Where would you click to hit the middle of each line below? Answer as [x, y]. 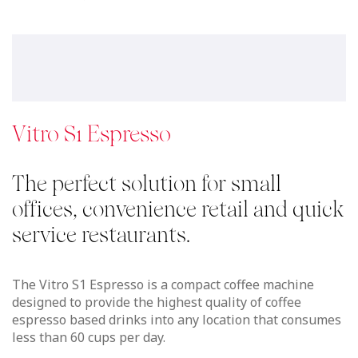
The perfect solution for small [147, 183]
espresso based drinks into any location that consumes [177, 319]
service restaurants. [101, 235]
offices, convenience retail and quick [178, 209]
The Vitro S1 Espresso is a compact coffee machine [163, 284]
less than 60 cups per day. [89, 337]
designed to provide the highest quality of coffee [157, 302]
